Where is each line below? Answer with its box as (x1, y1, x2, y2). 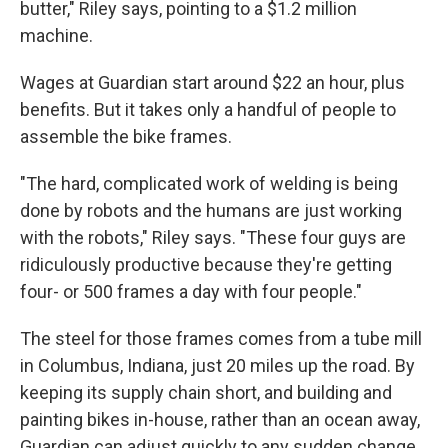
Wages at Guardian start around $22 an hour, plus (20, 72, 405, 93)
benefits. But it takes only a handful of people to (20, 99, 396, 120)
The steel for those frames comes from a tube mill (20, 328, 422, 349)
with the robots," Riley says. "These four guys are (20, 227, 406, 248)
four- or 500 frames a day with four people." (20, 281, 362, 302)
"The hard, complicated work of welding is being (20, 173, 398, 194)
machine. (20, 25, 93, 46)
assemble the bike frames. (20, 126, 232, 147)
